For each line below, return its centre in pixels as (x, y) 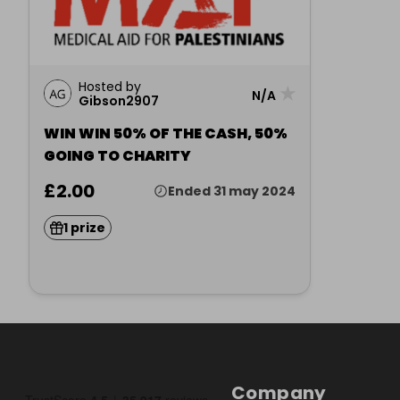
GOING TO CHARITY (117, 156)
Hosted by (110, 87)
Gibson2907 (119, 101)
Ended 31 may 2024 (232, 191)
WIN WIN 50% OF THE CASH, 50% (166, 133)
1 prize (84, 227)
